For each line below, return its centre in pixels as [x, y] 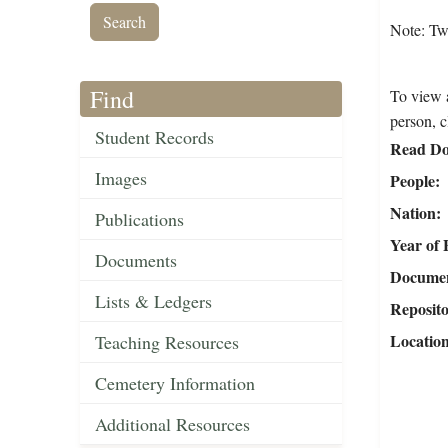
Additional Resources [172, 424]
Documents [136, 260]
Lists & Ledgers [153, 301]
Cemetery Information [175, 383]
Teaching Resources [167, 342]
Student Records [154, 137]
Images [121, 178]
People [412, 181]
